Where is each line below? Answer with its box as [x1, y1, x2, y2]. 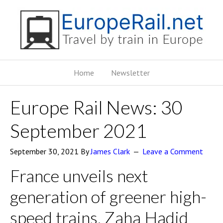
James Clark [91, 146, 130, 156]
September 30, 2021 [10, 146, 79, 156]
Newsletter [111, 68, 150, 78]
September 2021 [10, 119, 147, 142]
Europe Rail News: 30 [10, 96, 183, 118]
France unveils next [10, 165, 148, 186]
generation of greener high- [10, 186, 207, 207]
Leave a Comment [142, 146, 203, 156]
